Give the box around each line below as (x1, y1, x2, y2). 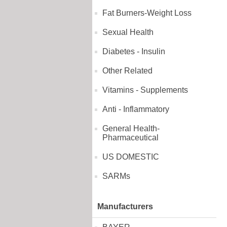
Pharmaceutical (102, 133, 159, 142)
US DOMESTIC (102, 153, 159, 161)
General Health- (102, 124, 160, 133)
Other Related (102, 66, 153, 75)
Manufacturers (97, 202, 153, 211)
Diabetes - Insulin (102, 47, 165, 56)
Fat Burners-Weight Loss (102, 9, 192, 17)
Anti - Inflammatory (102, 105, 169, 113)
